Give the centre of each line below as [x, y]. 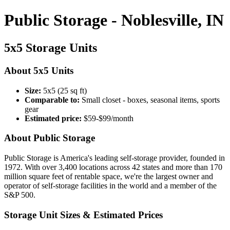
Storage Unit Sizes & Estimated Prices [83, 215]
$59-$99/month [108, 118]
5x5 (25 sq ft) [64, 90]
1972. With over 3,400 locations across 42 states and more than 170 [113, 167]
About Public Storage [50, 138]
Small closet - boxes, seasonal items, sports [150, 100]
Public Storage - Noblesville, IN [114, 20]
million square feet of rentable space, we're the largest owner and [109, 176]
